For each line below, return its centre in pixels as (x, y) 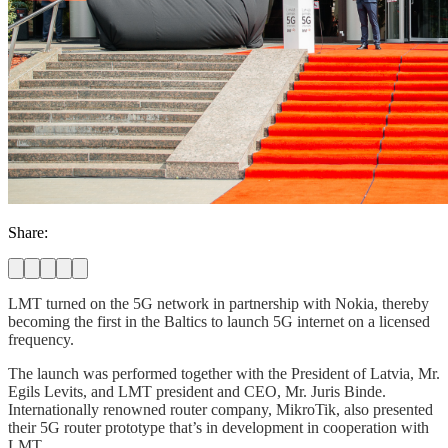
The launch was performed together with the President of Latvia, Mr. (224, 373)
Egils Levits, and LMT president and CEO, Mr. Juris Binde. (197, 391)
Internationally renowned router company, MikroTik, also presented (220, 409)
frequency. (41, 339)
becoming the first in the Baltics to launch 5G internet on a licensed (219, 321)
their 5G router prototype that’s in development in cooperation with (218, 427)
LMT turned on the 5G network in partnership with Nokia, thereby (218, 303)
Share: (28, 232)
